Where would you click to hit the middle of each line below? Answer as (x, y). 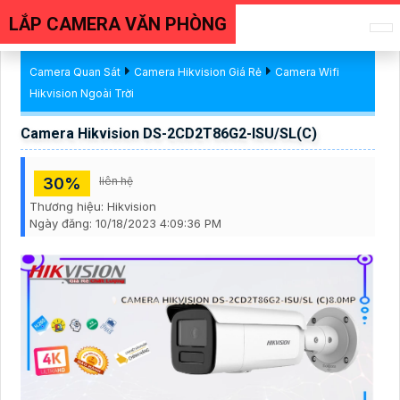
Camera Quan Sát (75, 72)
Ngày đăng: (62, 223)
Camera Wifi (307, 72)
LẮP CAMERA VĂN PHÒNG (118, 24)
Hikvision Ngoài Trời (82, 93)
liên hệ (116, 181)
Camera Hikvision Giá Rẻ (198, 72)
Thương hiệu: (68, 206)
